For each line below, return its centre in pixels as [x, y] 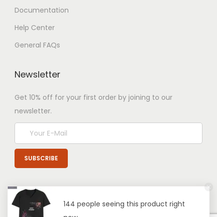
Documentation [42, 10]
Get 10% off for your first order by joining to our [93, 97]
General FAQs [37, 45]
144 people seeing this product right [124, 204]
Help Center [35, 28]
